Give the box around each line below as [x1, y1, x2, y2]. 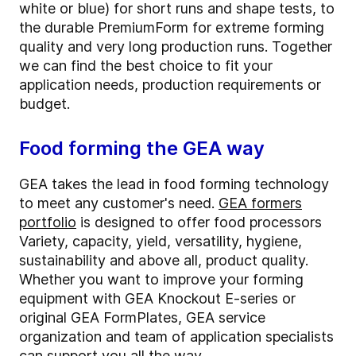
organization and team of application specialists [19, 328, 334, 346]
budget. [19, 95, 70, 113]
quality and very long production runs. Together [19, 38, 332, 56]
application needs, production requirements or [19, 76, 321, 94]
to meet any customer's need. [19, 195, 219, 212]
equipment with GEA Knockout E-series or [19, 290, 296, 308]
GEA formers [219, 195, 302, 212]
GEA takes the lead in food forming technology [19, 176, 329, 193]
